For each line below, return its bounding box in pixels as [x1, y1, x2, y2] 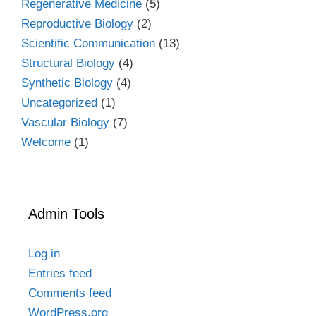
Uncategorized [21, 95, 97, 109]
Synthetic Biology [21, 75, 113, 90]
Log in [28, 246, 60, 260]
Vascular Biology [21, 115, 109, 129]
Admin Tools [28, 205, 104, 221]
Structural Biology [21, 56, 115, 70]
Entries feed [28, 266, 92, 280]
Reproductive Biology [21, 16, 133, 30]
